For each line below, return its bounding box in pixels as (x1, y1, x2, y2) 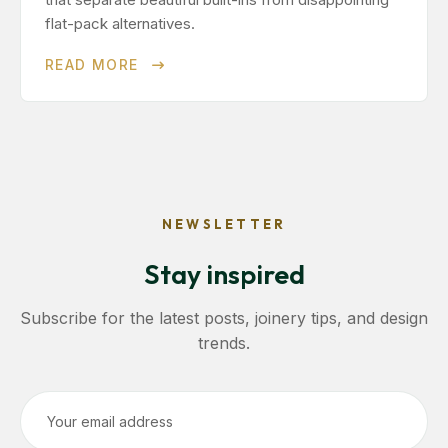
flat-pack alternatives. (45, 14, 195, 33)
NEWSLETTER (161, 216, 287, 232)
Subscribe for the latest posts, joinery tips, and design (20, 308, 428, 328)
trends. (198, 333, 250, 353)
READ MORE (45, 56, 144, 73)
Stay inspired (143, 257, 305, 291)
